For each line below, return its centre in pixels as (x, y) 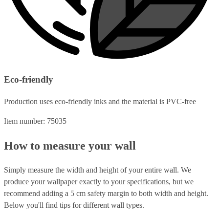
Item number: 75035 (35, 121)
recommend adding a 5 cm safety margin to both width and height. (106, 193)
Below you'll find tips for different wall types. (74, 205)
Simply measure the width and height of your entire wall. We (98, 170)
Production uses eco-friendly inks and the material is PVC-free (100, 101)
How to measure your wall (70, 145)
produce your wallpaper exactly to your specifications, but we (99, 181)
